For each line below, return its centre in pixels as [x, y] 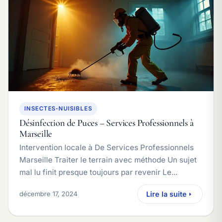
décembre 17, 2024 [48, 194]
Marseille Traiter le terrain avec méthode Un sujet [108, 160]
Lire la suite [166, 194]
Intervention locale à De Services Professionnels [107, 147]
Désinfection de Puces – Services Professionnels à [107, 123]
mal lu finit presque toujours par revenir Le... [98, 172]
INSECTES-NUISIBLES [58, 109]
